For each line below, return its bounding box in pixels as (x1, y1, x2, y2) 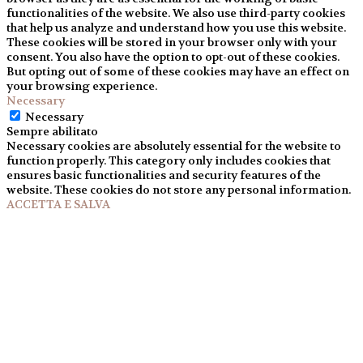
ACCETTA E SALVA (6, 196, 110, 211)
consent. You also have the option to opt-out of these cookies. (6, 49, 340, 64)
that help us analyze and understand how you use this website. (6, 19, 346, 35)
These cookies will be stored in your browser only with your (6, 34, 337, 49)
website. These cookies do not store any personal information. (6, 181, 351, 197)
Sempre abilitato (6, 123, 98, 139)
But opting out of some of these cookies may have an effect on (6, 63, 349, 79)
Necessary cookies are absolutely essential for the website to (6, 138, 341, 153)
